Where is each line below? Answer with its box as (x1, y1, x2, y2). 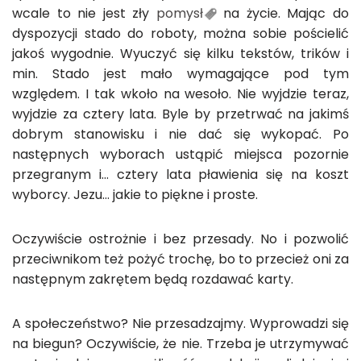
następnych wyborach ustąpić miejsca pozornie (12, 145, 349, 164)
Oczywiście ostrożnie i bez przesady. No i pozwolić (12, 230, 349, 248)
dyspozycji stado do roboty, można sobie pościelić (12, 24, 349, 43)
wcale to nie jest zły (12, 4, 156, 23)
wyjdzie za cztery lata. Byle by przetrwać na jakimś (12, 105, 349, 123)
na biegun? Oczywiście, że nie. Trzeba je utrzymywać (12, 334, 349, 353)
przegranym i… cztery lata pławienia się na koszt (12, 165, 349, 184)
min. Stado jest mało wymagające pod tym (12, 64, 349, 83)
